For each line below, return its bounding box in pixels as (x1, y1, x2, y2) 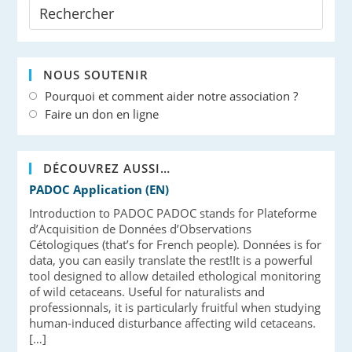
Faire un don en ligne (45, 106, 159, 122)
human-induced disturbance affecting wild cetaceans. (29, 315, 317, 331)
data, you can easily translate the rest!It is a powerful (29, 252, 313, 268)
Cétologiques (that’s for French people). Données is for (29, 236, 322, 252)
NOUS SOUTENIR (43, 67, 149, 82)
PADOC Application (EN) (29, 181, 170, 197)
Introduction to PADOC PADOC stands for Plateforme (29, 205, 317, 221)
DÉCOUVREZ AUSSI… (43, 160, 171, 176)
